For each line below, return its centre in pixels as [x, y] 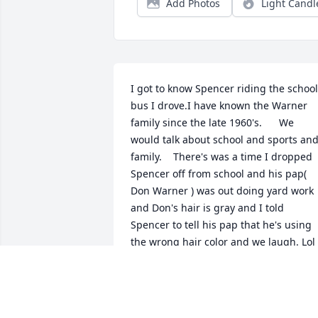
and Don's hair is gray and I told [207, 208]
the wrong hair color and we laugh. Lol [223, 242]
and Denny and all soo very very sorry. [221, 276]
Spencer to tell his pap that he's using [221, 225]
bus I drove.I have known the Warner [219, 106]
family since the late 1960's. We [212, 123]
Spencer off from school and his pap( [219, 174]
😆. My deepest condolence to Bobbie [223, 259]
